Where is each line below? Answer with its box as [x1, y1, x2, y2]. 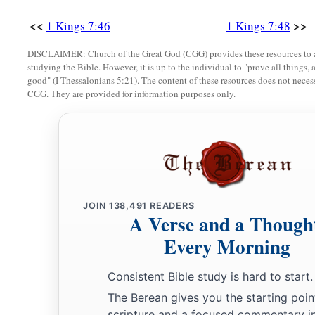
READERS [147, 200, 195, 212]
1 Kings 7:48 [226, 18, 290, 34]
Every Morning [164, 233, 290, 261]
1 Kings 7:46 [46, 18, 110, 34]
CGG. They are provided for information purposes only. [27, 87, 236, 101]
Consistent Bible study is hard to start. [108, 269, 313, 284]
